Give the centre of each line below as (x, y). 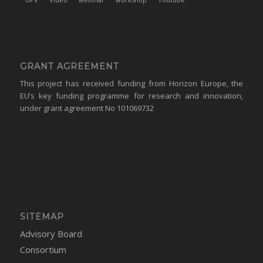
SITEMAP (42, 217)
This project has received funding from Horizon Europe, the (131, 84)
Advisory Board (51, 234)
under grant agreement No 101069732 (87, 108)
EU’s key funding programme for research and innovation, (131, 96)
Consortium (43, 250)
